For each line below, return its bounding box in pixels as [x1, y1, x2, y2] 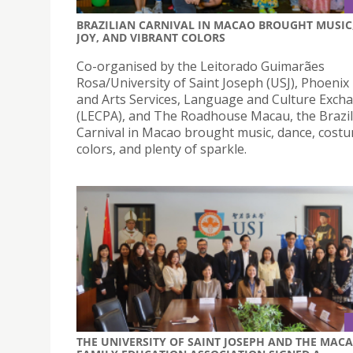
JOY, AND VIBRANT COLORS [76, 30, 225, 46]
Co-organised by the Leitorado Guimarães [76, 58, 325, 76]
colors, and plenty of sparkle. [76, 140, 247, 158]
